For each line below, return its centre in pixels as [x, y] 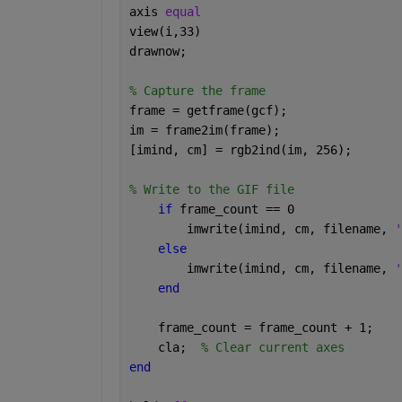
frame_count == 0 [240, 209]
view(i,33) [168, 31]
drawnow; [161, 51]
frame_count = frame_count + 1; [254, 327]
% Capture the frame [201, 90]
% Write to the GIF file [215, 189]
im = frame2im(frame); [208, 130]
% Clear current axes [276, 347]
